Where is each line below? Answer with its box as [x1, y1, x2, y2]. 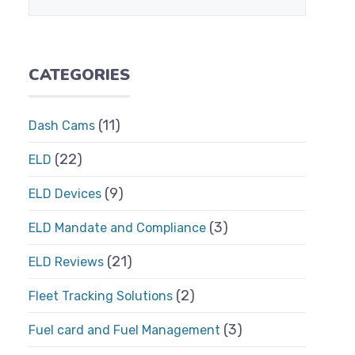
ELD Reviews [29, 254, 104, 269]
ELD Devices [29, 186, 101, 201]
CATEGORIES [29, 64, 130, 86]
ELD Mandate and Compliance [29, 220, 206, 235]
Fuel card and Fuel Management [29, 323, 220, 338]
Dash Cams [29, 118, 95, 133]
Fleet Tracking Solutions [29, 288, 173, 303]
